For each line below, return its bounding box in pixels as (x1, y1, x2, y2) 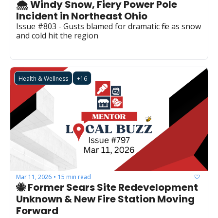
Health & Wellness (18, 74, 68, 83)
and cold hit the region (16, 30, 98, 41)
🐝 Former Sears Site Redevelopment (16, 181, 198, 195)
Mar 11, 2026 (16, 172, 52, 181)
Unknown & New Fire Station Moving (16, 192, 195, 206)
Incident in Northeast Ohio (16, 9, 147, 23)
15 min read (58, 172, 91, 181)
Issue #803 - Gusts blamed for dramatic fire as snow (16, 21, 201, 32)
